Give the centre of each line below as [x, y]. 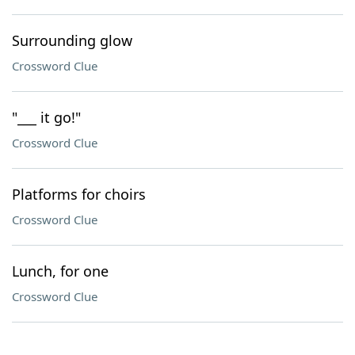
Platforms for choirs [79, 194]
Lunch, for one [60, 271]
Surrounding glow [72, 40]
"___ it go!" [46, 117]
